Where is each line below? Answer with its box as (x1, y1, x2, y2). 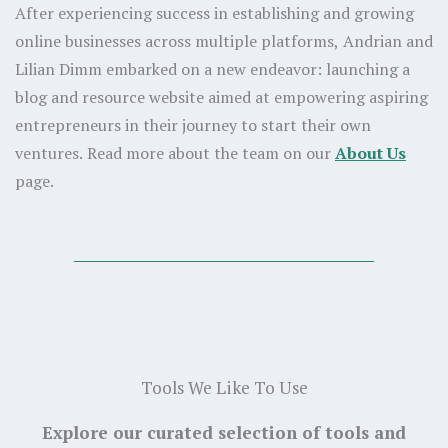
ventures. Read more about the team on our (15, 142, 335, 165)
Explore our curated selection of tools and (42, 420, 406, 444)
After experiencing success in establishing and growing (15, 2, 414, 25)
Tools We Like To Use (140, 375, 308, 399)
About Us (335, 142, 406, 165)
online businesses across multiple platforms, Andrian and (15, 30, 433, 53)
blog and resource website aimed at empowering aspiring (15, 86, 428, 109)
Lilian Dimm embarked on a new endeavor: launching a (15, 58, 410, 81)
